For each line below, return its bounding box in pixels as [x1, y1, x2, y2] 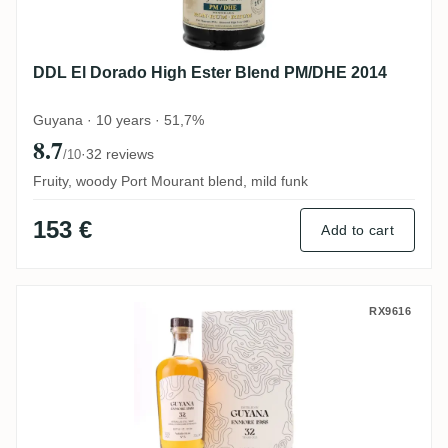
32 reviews [86, 146, 154, 162]
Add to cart [321, 222, 394, 238]
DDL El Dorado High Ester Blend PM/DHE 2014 [33, 64, 387, 82]
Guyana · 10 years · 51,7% [33, 112, 204, 128]
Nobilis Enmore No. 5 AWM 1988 [32, 302, 348, 324]
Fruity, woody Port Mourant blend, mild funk [33, 173, 308, 189]
